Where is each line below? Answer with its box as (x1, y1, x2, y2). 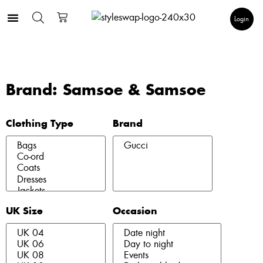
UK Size (6, 206, 43, 216)
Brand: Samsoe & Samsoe (6, 83, 205, 98)
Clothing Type (6, 119, 73, 129)
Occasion (113, 206, 157, 216)
